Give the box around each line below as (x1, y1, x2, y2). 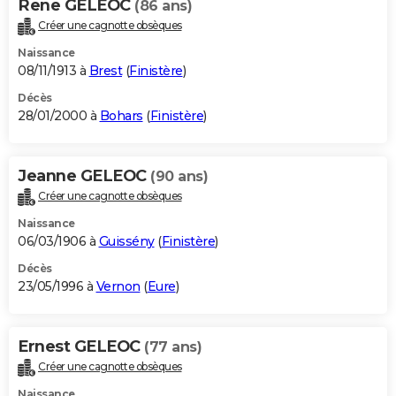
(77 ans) (144, 338, 202, 355)
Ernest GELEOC (18, 336, 144, 356)
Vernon (95, 278, 141, 294)
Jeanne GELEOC (18, 165, 150, 186)
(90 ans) (150, 167, 208, 185)
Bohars (99, 107, 143, 124)
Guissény (98, 232, 155, 249)
